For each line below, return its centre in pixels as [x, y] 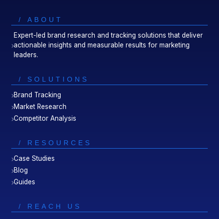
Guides [25, 182]
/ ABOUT [41, 20]
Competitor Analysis [45, 119]
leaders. [26, 55]
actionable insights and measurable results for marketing [102, 45]
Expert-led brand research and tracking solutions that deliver [109, 35]
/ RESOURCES [55, 143]
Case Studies [34, 159]
